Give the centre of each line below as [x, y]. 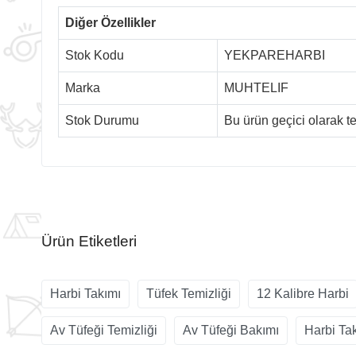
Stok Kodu [95, 55]
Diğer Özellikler [110, 22]
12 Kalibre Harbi [303, 293]
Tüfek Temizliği [189, 293]
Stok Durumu [102, 120]
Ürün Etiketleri [89, 241]
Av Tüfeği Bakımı [231, 330]
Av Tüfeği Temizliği [104, 330]
